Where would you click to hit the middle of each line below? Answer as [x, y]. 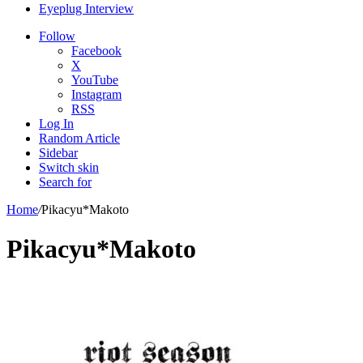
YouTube [95, 80]
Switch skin [69, 167]
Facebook [96, 51]
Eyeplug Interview [86, 9]
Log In [56, 124]
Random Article [79, 138]
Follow [57, 36]
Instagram [96, 94]
